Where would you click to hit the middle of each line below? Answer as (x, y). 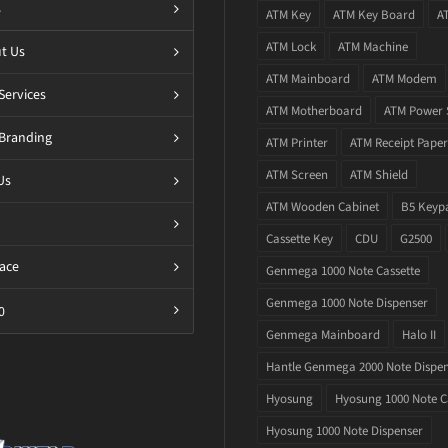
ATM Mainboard (308, 79)
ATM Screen (297, 175)
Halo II (419, 335)
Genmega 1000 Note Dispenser (347, 303)
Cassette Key (299, 239)
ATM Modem (404, 79)
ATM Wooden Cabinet (322, 207)
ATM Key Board (374, 15)
